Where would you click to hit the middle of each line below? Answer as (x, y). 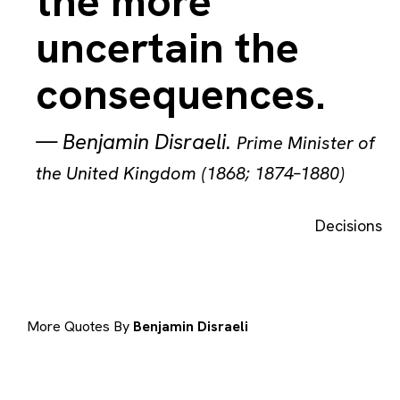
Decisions (349, 225)
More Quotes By (80, 327)
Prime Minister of (306, 143)
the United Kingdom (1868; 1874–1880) (190, 173)
